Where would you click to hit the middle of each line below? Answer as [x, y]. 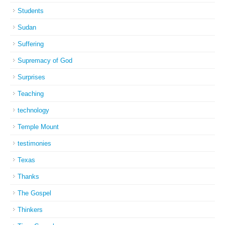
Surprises [31, 77]
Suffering [31, 44]
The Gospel [34, 193]
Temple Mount [38, 127]
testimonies [34, 143]
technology [33, 110]
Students [31, 11]
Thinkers [30, 210]
